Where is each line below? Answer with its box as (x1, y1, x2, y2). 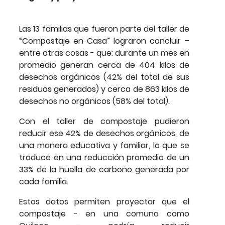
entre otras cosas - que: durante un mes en (19, 47, 189, 59)
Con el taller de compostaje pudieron (19, 116, 189, 128)
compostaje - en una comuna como (19, 208, 189, 220)
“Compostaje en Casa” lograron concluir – (19, 35, 189, 47)
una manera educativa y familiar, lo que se (19, 140, 189, 152)
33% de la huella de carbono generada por (19, 164, 189, 176)
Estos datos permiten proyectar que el (19, 196, 189, 208)
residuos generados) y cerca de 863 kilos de (19, 83, 189, 95)
